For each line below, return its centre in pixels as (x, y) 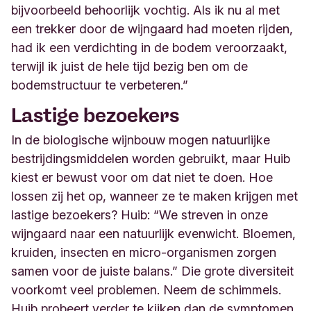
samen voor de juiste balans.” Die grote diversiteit (152, 271)
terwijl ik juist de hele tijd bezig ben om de (129, 66)
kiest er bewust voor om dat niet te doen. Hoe (142, 177)
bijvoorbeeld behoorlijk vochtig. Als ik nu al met (145, 10)
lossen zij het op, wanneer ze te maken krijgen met (154, 196)
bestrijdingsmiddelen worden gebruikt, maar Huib (151, 159)
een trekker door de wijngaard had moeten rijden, (152, 29)
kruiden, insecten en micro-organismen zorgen (144, 252)
